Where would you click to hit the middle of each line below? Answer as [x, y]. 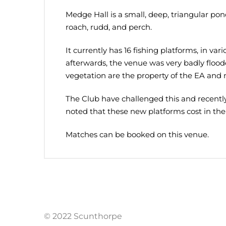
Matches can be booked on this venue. [137, 135]
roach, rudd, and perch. [109, 27]
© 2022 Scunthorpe [83, 216]
